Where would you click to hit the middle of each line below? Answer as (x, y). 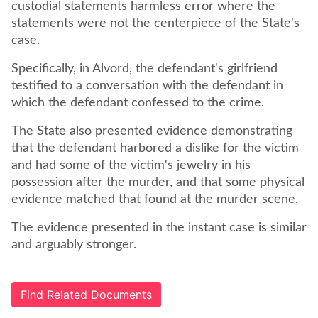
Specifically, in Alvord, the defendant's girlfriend (144, 69)
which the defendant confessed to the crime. (139, 103)
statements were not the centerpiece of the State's (155, 23)
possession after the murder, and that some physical (158, 182)
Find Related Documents (86, 295)
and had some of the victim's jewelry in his (131, 165)
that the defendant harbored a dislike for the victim (155, 148)
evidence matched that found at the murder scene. (157, 199)
